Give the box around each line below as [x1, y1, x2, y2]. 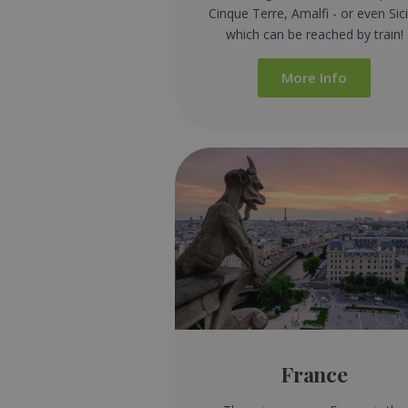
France [280, 359, 348, 388]
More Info [281, 67, 348, 87]
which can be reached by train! [225, 25, 403, 43]
